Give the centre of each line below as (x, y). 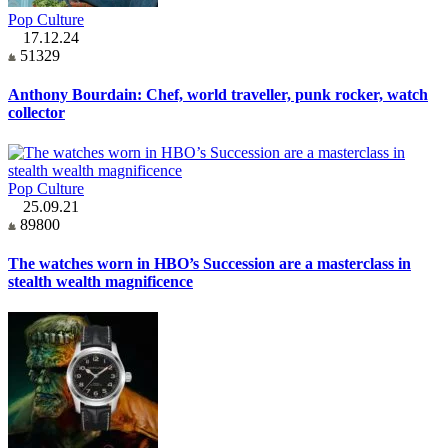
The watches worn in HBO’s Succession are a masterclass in (209, 263)
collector (36, 113)
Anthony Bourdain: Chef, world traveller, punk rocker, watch (218, 95)
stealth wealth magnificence (100, 281)
